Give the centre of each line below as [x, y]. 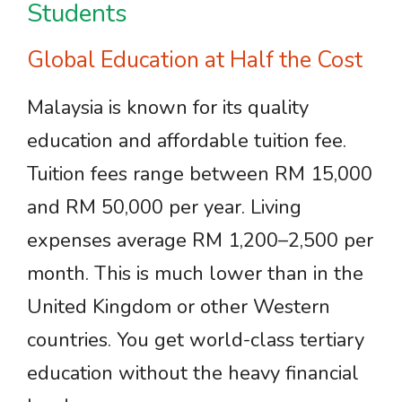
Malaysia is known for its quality [168, 108]
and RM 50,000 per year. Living [164, 207]
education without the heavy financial [193, 373]
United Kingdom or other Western [179, 307]
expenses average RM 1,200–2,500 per [200, 240]
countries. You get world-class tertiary [196, 340]
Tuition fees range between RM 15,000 [200, 174]
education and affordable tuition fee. [187, 141]
